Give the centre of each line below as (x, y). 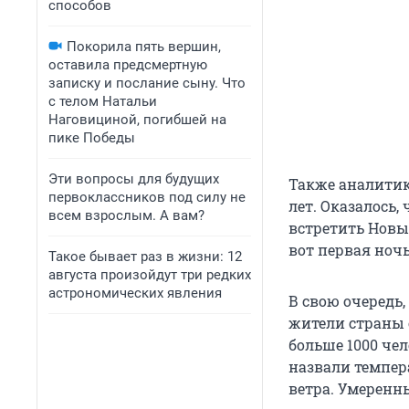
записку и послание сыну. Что (147, 83)
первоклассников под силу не (147, 197)
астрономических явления (135, 293)
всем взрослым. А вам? (126, 215)
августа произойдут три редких (150, 275)
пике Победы (92, 138)
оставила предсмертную (128, 65)
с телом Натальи (103, 101)
